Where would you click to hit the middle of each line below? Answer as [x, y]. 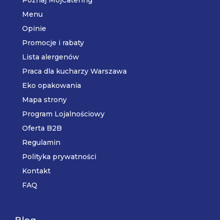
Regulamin [41, 142]
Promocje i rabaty [53, 42]
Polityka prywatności [59, 156]
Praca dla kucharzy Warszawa [74, 71]
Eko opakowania [52, 85]
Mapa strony [44, 99]
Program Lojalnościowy [63, 114]
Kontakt [36, 171]
